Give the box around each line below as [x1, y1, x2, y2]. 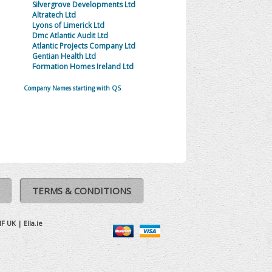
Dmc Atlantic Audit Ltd [32, 30, 108, 41]
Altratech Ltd [32, 10, 76, 20]
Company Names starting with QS [24, 84, 121, 92]
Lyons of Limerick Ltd [32, 20, 104, 30]
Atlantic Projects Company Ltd [32, 41, 135, 51]
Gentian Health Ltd [32, 51, 96, 61]
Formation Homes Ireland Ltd [32, 61, 134, 72]
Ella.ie [24, 219, 42, 228]
